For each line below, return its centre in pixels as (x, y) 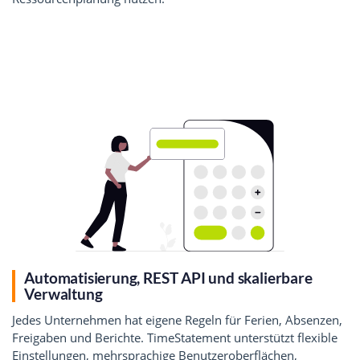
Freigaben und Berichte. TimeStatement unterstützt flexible (175, 338)
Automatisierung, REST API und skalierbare (168, 277)
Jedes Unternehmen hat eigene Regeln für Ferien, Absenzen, (177, 320)
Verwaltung (63, 293)
